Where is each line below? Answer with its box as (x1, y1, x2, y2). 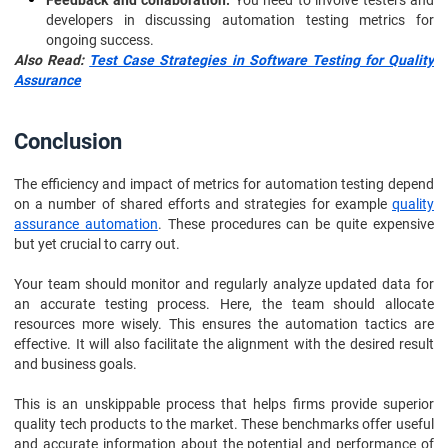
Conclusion (14, 129, 122, 154)
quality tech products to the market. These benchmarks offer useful (14, 416, 434, 432)
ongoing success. (46, 32, 154, 48)
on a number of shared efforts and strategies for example (14, 196, 392, 212)
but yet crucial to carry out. (14, 236, 180, 252)
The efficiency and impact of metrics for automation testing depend (14, 176, 434, 192)
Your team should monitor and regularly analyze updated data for (14, 276, 434, 292)
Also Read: (14, 52, 90, 68)
